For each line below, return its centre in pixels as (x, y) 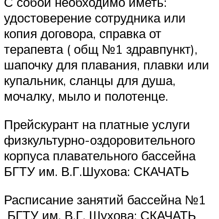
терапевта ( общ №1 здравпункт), (101, 49)
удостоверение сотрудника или (95, 18)
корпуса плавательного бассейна (100, 156)
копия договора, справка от (83, 33)
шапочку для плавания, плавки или (107, 65)
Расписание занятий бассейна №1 (105, 199)
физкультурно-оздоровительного (99, 140)
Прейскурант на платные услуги (97, 124)
